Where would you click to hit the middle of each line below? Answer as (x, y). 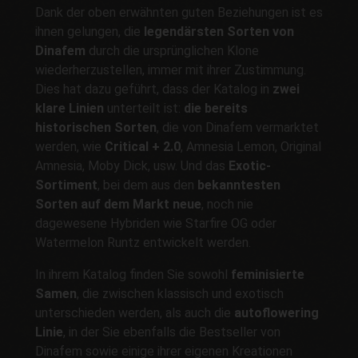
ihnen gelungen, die (89, 32)
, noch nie (227, 205)
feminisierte (268, 275)
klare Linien (71, 109)
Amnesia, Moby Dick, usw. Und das (132, 166)
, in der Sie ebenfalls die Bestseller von (172, 332)
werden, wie (70, 147)
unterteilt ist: (145, 109)
